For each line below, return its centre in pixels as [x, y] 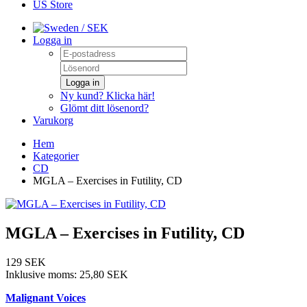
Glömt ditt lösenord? [105, 108]
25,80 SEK [104, 274]
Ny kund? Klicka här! [108, 96]
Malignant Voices [46, 297]
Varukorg [53, 120]
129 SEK [26, 262]
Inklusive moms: [42, 274]
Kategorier [56, 156]
